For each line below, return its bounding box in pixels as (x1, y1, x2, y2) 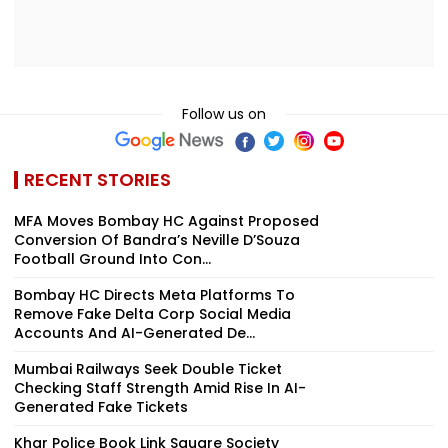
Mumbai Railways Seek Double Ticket (14, 358, 282, 379)
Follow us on (182, 103, 266, 124)
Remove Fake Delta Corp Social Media (14, 303, 291, 324)
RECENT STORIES (24, 166, 171, 192)
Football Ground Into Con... (14, 248, 211, 269)
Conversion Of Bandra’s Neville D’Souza (14, 229, 300, 250)
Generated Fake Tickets (14, 396, 188, 417)
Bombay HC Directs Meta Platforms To (14, 284, 295, 305)
